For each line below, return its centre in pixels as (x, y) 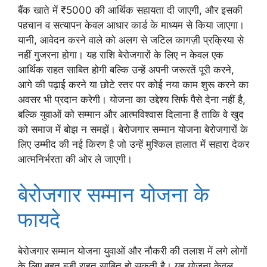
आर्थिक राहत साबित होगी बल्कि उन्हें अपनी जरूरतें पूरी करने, (126, 69)
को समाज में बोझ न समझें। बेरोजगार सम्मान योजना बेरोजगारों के (133, 129)
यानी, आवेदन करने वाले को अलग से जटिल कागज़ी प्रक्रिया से (131, 40)
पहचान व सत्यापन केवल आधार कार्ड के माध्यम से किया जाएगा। (131, 25)
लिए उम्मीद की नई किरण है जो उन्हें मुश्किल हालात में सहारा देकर (133, 144)
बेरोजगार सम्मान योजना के (114, 195)
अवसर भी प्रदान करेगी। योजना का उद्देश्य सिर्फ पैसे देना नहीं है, (132, 99)
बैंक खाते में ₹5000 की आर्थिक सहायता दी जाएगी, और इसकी (130, 10)
